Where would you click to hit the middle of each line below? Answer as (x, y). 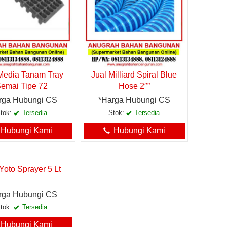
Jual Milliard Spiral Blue (134, 75)
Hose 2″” (134, 86)
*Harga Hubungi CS (134, 100)
